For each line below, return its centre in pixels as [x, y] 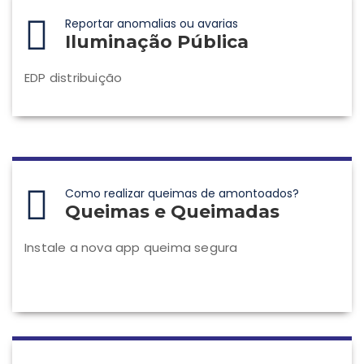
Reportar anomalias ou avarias [152, 24]
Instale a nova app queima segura [131, 248]
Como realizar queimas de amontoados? [182, 194]
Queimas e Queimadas [172, 212]
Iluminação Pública [157, 42]
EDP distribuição [74, 78]
